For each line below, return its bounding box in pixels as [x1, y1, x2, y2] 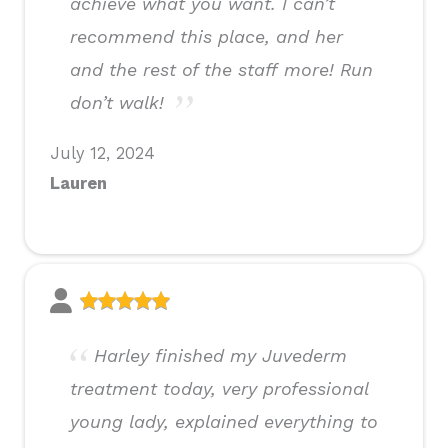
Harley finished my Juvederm [94, 345, 347, 367]
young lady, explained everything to [70, 411, 378, 433]
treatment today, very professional [70, 378, 368, 400]
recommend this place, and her [70, 26, 343, 48]
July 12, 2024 [50, 144, 155, 164]
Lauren [50, 174, 107, 194]
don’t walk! [70, 92, 164, 114]
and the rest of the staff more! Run [70, 59, 373, 81]
